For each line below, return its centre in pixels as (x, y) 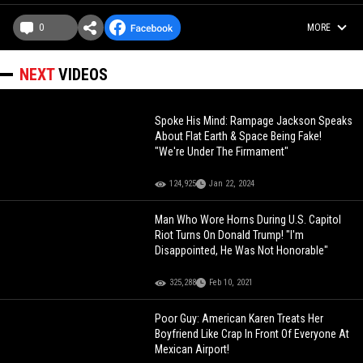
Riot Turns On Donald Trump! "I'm (230, 235)
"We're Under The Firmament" (222, 152)
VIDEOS (83, 75)
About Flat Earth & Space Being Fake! (239, 137)
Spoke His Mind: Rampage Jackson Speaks (254, 121)
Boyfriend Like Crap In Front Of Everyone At (252, 334)
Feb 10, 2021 (231, 283)
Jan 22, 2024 (232, 184)
